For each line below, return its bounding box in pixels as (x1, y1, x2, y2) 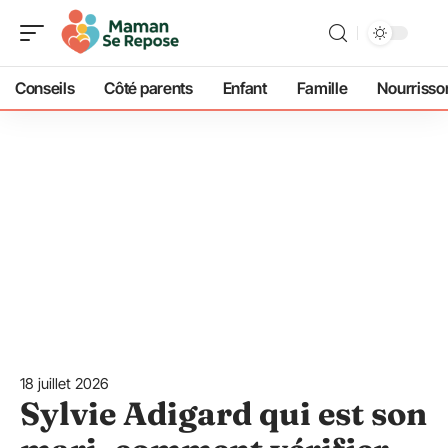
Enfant (222, 78, 267, 98)
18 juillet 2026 (20, 374, 109, 393)
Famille (296, 78, 348, 98)
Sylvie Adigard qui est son (20, 394, 427, 433)
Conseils (15, 78, 75, 98)
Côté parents (104, 78, 193, 98)
